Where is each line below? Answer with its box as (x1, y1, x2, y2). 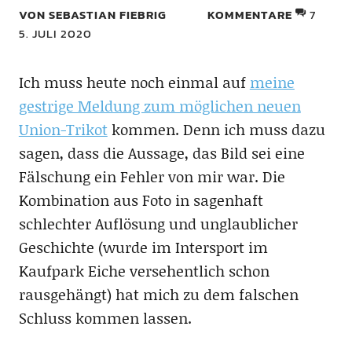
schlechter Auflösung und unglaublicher (18, 213, 298, 234)
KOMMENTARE (207, 5, 293, 24)
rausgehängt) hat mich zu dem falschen (18, 284, 299, 305)
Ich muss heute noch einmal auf (18, 71, 250, 93)
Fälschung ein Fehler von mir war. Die (18, 166, 285, 187)
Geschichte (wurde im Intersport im (18, 236, 268, 258)
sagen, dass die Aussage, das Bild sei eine (18, 142, 305, 163)
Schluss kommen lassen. (18, 307, 192, 328)
